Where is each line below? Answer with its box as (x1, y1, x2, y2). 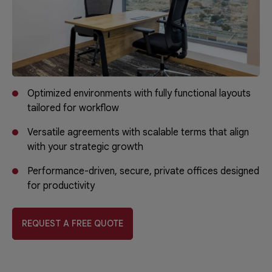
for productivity (27, 179, 95, 192)
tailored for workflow (27, 101, 119, 114)
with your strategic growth (27, 140, 143, 153)
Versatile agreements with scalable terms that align (27, 126, 249, 138)
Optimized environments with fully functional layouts (27, 87, 251, 100)
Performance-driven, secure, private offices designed (27, 165, 259, 177)
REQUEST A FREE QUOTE (22, 217, 123, 229)
